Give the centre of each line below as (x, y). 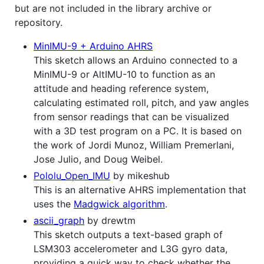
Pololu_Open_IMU (72, 176)
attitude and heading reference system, (121, 89)
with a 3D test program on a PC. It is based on (138, 131)
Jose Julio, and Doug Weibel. (98, 159)
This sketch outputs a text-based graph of (128, 235)
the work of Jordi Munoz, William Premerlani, (134, 145)
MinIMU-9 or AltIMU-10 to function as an (124, 75)
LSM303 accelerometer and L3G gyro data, (131, 249)
